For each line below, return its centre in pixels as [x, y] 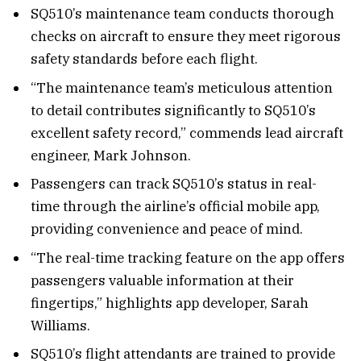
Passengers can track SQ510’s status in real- [174, 184]
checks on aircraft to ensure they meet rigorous [186, 37]
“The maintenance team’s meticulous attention [182, 87]
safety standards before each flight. [144, 59]
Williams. [60, 325]
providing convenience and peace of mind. [167, 229]
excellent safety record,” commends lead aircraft [187, 133]
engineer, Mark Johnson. [111, 155]
